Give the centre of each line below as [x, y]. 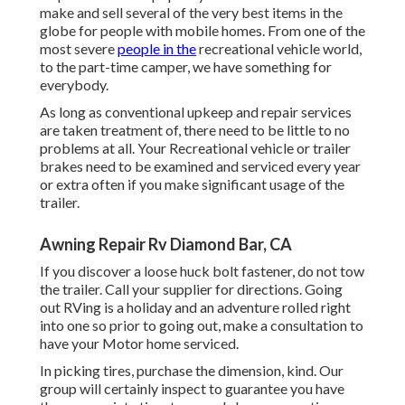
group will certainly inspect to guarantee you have [192, 389]
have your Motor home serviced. [139, 344]
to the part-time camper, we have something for [186, 67]
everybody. [74, 85]
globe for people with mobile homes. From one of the [202, 31]
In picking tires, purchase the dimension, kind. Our [192, 371]
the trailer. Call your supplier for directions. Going [191, 289]
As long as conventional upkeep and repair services [196, 112]
